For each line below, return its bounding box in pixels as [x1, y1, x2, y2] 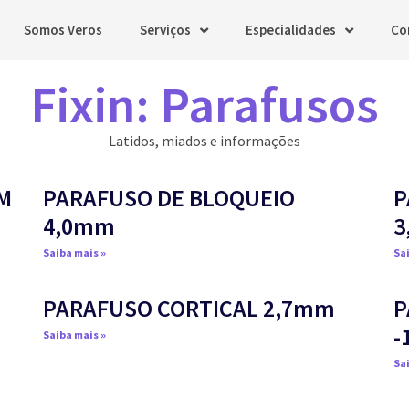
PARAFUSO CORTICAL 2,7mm [43, 292, 336, 323]
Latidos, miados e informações [109, 131, 300, 151]
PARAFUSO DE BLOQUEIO [43, 182, 296, 213]
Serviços [140, 21, 191, 38]
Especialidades [246, 21, 336, 38]
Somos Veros [24, 21, 102, 38]
